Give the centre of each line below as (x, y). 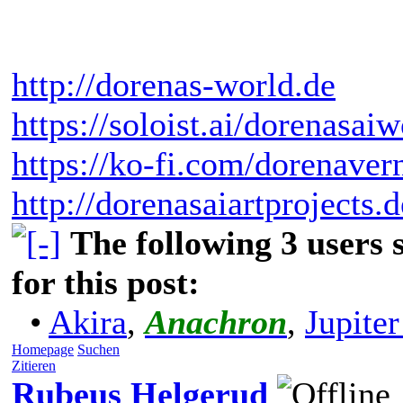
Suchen (99, 349)
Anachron (216, 322)
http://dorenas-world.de (174, 84)
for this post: (106, 282)
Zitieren (34, 365)
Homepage (43, 349)
